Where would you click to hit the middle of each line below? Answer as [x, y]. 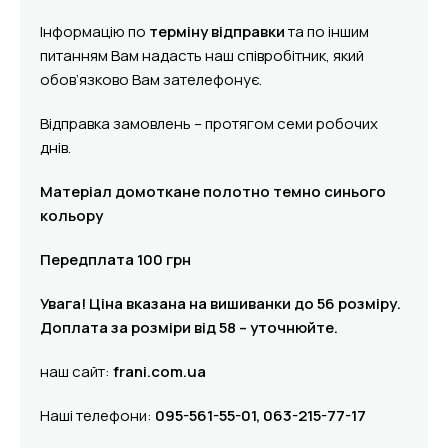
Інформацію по [94, 31]
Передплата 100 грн [115, 259]
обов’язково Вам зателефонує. [151, 79]
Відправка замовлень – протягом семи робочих [209, 123]
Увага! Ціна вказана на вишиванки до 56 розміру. [220, 303]
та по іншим [327, 31]
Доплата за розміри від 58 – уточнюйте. [189, 327]
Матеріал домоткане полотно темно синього [213, 191]
